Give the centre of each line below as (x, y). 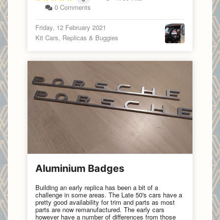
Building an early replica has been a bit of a (97, 188)
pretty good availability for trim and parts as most (105, 202)
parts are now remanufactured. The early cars (100, 210)
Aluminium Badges (80, 169)
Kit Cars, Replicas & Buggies (77, 38)
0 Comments (73, 7)
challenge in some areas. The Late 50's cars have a (109, 195)
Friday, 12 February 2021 (71, 27)
